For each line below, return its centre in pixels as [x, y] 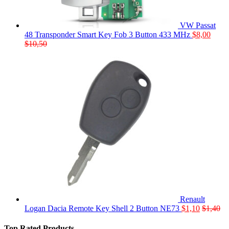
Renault [192, 199]
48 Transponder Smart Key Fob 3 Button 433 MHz [107, 35]
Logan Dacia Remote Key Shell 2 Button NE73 [102, 209]
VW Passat [198, 26]
